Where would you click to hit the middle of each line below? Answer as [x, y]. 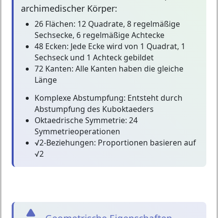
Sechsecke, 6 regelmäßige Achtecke [100, 35]
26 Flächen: [55, 24]
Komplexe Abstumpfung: [80, 98]
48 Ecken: [52, 46]
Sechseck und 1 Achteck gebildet [94, 57]
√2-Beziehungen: [65, 143]
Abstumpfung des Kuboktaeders [94, 109]
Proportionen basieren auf [146, 143]
